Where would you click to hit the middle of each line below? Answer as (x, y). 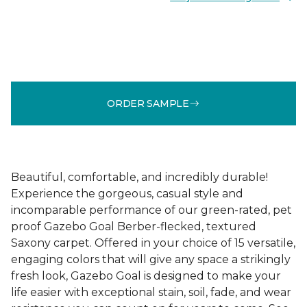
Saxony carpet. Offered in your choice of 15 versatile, (153, 243)
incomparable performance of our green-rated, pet (151, 210)
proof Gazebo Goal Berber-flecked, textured (134, 226)
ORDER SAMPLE (148, 103)
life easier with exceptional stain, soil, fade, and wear (151, 292)
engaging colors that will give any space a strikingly (151, 259)
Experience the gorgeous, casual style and (127, 194)
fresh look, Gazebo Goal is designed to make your (146, 276)
